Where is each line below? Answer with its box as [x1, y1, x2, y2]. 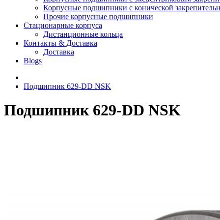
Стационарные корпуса [24, 21, 102, 29]
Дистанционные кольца [43, 30, 123, 38]
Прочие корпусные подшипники [43, 12, 153, 21]
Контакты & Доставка [24, 39, 97, 47]
